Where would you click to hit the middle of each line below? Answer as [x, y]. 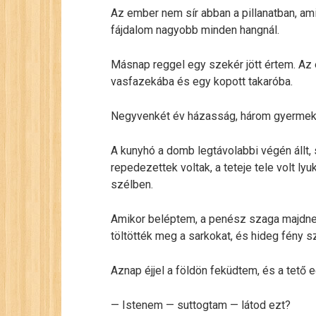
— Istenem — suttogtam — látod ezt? [201, 305]
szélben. [132, 184]
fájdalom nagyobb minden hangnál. [195, 30]
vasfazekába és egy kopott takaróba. [202, 81]
